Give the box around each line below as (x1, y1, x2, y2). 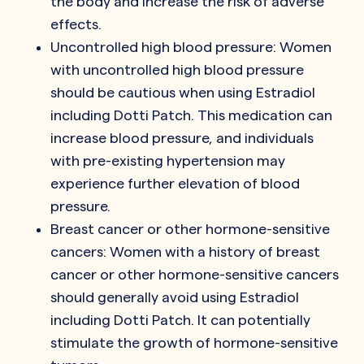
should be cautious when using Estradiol (50, 84, 315, 100)
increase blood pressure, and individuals (50, 129, 314, 145)
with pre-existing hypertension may (50, 152, 285, 168)
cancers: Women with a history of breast (50, 243, 320, 259)
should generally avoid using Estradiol (50, 288, 299, 305)
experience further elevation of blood (50, 175, 300, 191)
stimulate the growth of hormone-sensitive (50, 334, 338, 350)
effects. (50, 15, 102, 32)
